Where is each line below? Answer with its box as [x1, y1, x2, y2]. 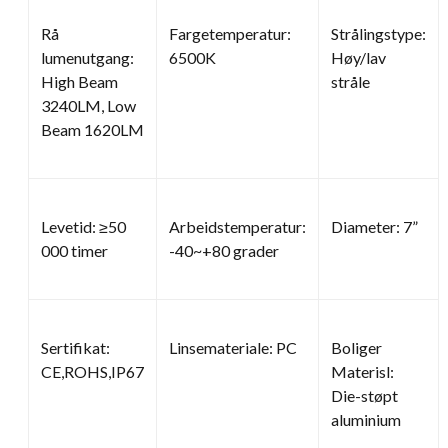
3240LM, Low [41, 95, 136, 115]
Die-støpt [331, 385, 398, 405]
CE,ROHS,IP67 [41, 361, 144, 381]
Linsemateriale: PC [169, 337, 297, 357]
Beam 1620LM [41, 119, 144, 139]
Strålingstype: [331, 23, 426, 43]
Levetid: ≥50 [41, 216, 126, 236]
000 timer [41, 240, 108, 260]
